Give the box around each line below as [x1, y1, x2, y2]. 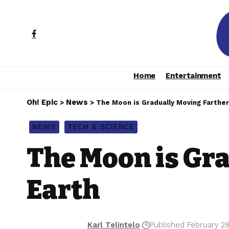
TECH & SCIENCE [67, 122, 134, 131]
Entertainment [166, 71, 221, 80]
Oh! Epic [27, 98, 58, 107]
